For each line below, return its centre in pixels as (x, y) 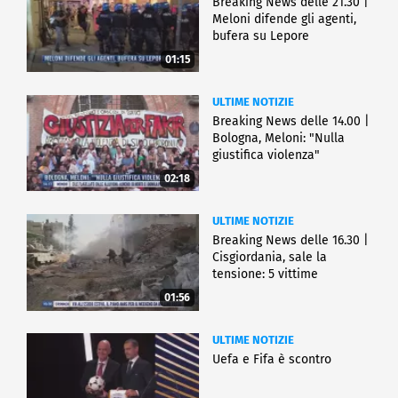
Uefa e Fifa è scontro (272, 359)
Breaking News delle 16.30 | (291, 240)
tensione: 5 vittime (265, 274)
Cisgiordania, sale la (270, 257)
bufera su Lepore (261, 36)
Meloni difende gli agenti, (284, 19)
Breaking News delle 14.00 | (291, 121)
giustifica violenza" (266, 155)
